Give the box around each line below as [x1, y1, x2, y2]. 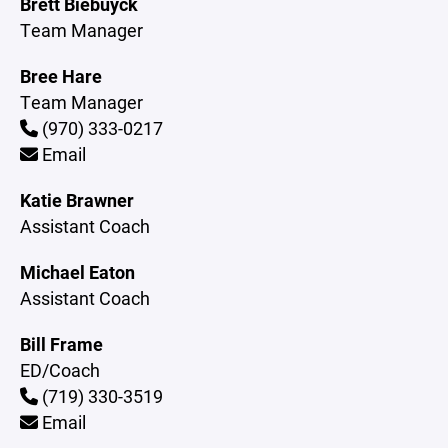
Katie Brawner [20, 188, 134, 212]
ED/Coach [20, 358, 100, 382]
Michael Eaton [20, 260, 135, 284]
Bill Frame [20, 332, 103, 356]
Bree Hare [20, 64, 102, 88]
